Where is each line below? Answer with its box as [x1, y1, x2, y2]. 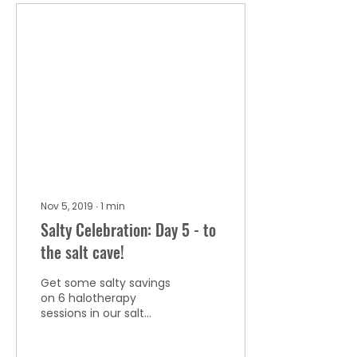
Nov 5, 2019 [41, 199, 93, 213]
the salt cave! [41, 240, 124, 264]
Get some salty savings [41, 275, 171, 291]
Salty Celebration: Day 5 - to [41, 218, 216, 241]
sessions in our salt [41, 305, 144, 321]
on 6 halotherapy [41, 290, 136, 306]
